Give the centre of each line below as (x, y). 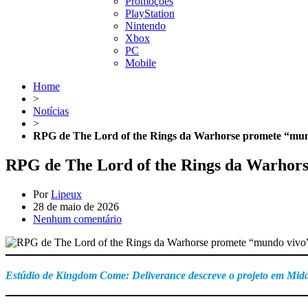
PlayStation (150, 13)
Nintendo (145, 26)
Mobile (141, 63)
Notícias (51, 111)
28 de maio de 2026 (76, 206)
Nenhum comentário (77, 219)
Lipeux (66, 194)
